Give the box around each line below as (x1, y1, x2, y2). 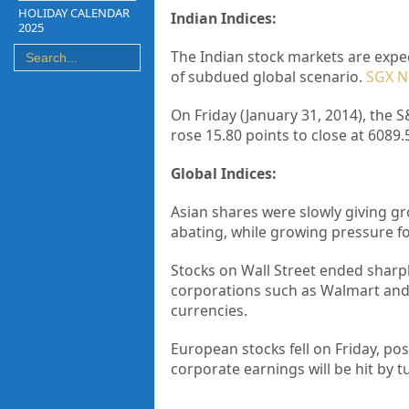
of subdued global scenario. (170, 67, 366, 87)
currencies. (170, 300, 247, 320)
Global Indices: (170, 163, 277, 184)
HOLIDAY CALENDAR (18, 4, 130, 21)
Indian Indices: (170, 8, 277, 28)
